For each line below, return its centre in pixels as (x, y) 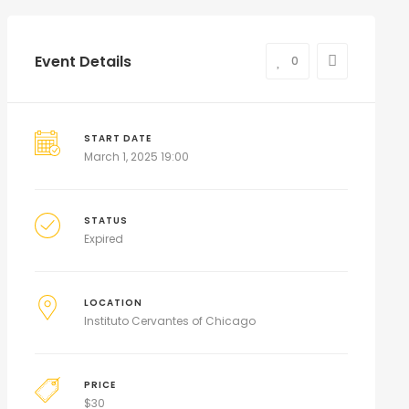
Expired (104, 239)
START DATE (118, 138)
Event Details (83, 61)
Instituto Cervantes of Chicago (170, 321)
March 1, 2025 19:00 (137, 157)
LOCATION (114, 303)
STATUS (106, 220)
